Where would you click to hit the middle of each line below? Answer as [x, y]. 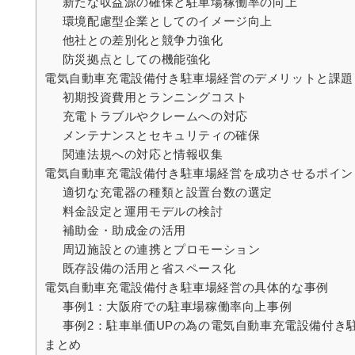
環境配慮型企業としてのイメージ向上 [167, 21]
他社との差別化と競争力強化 [143, 40]
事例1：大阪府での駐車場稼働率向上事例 [177, 307]
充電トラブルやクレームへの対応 [155, 116]
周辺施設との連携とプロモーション [161, 250]
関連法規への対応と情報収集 [143, 155]
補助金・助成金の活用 [124, 231]
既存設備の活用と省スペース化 [149, 269]
